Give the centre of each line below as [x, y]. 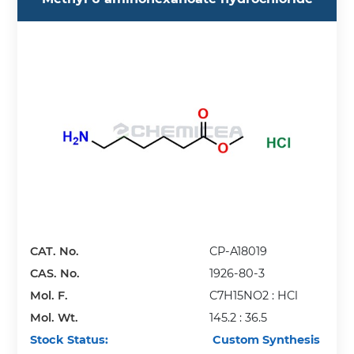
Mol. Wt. [55, 317]
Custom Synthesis [265, 339]
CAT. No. [55, 251]
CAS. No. [55, 273]
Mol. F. [49, 295]
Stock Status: [70, 339]
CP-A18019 [239, 251]
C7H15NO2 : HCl [254, 295]
